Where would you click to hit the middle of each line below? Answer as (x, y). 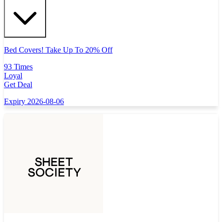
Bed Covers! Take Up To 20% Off (58, 50)
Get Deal (18, 85)
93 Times (18, 67)
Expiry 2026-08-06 (34, 102)
